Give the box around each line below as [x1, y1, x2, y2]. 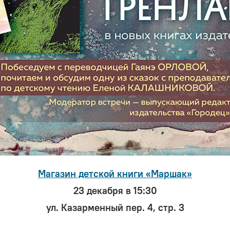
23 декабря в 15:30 [73, 185, 157, 197]
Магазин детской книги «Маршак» [38, 168, 192, 180]
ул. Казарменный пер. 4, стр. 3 [46, 202, 184, 214]
